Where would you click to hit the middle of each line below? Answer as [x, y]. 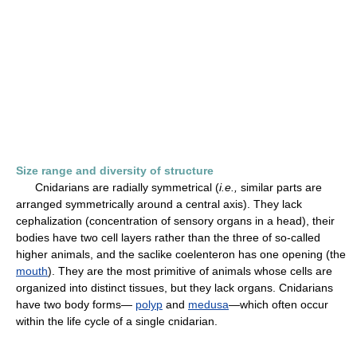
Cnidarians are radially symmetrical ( [118, 187]
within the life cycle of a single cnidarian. [117, 321]
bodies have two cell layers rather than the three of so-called [168, 237]
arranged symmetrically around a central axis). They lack [159, 204]
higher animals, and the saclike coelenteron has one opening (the [181, 254]
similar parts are [280, 187]
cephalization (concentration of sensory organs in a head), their [175, 221]
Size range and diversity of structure [115, 171]
